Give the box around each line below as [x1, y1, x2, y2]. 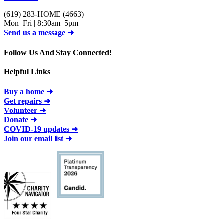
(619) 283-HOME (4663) [4, 10, 84, 19]
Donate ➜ [4, 115, 37, 124]
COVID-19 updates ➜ [4, 125, 78, 134]
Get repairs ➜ [4, 97, 50, 106]
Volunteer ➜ [4, 106, 46, 115]
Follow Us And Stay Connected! [4, 48, 111, 56]
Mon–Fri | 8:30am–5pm [4, 19, 78, 28]
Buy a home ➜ [4, 87, 53, 96]
